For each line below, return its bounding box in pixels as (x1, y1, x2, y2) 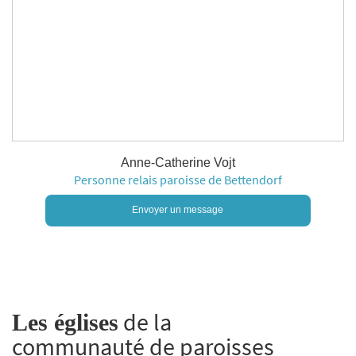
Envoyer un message (132, 204, 224, 215)
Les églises (12, 309, 118, 335)
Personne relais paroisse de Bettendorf (74, 172, 282, 188)
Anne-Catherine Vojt (121, 156, 235, 169)
